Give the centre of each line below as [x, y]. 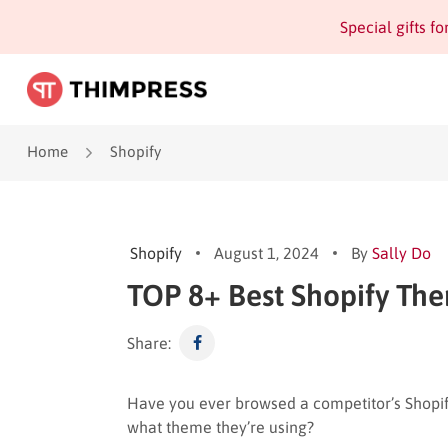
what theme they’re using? [220, 426]
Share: [149, 342]
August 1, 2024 [266, 252]
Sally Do [401, 252]
